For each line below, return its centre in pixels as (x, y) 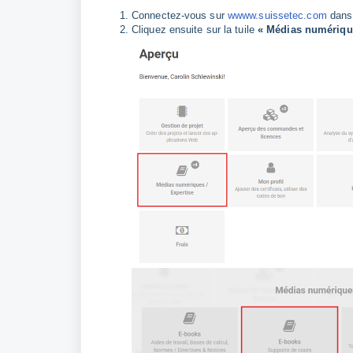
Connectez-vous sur (180, 15)
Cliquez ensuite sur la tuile (195, 30)
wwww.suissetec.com (277, 15)
